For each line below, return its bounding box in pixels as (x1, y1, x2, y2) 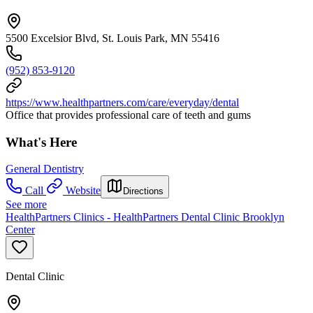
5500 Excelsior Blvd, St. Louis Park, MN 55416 (6, 31, 219, 44)
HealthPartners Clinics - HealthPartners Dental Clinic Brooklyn (6, 211, 284, 224)
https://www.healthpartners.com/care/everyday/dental (6, 96, 239, 108)
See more (6, 198, 47, 211)
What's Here (6, 134, 77, 150)
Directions (123, 186, 163, 197)
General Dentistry (6, 163, 84, 175)
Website (66, 184, 101, 197)
